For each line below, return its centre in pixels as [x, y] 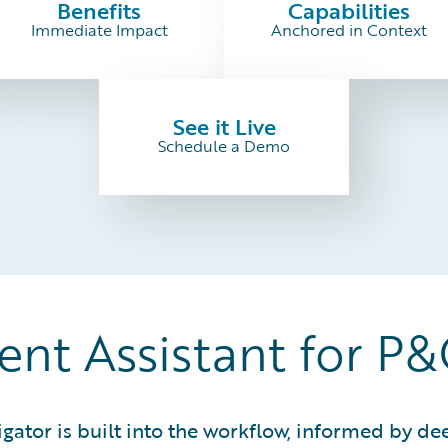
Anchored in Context [349, 30]
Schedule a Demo [224, 146]
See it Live [224, 126]
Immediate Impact [99, 30]
